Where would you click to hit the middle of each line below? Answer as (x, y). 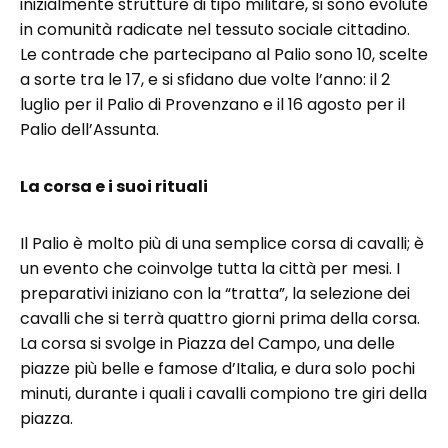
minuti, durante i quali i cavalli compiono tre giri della (223, 393)
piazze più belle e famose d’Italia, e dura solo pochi (217, 368)
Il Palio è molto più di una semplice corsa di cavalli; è (222, 243)
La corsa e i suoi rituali (114, 186)
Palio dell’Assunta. (89, 129)
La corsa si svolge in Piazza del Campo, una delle (207, 343)
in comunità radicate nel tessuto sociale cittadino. (215, 29)
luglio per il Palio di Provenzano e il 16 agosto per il (212, 104)
